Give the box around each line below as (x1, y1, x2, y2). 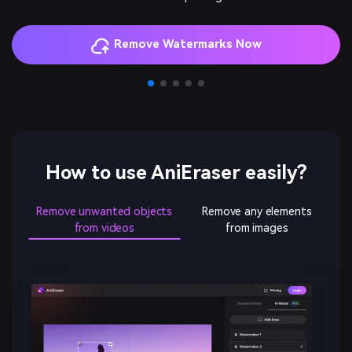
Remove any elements (202, 205, 312, 218)
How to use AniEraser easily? (45, 161, 307, 184)
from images (225, 222, 288, 235)
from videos (74, 222, 135, 235)
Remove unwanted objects (36, 205, 173, 218)
